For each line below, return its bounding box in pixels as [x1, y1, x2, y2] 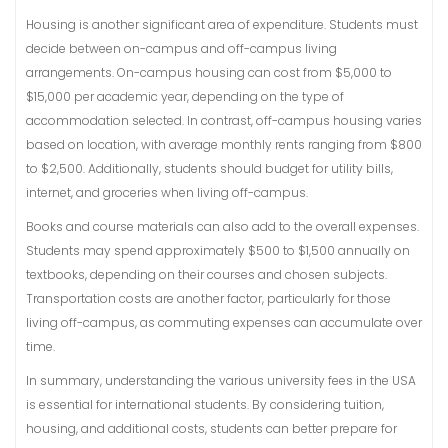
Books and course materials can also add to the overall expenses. [26, 218, 419, 235]
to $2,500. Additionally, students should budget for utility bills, [26, 160, 393, 177]
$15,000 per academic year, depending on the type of [26, 88, 344, 105]
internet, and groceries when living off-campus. [26, 184, 308, 201]
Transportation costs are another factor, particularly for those [26, 290, 391, 307]
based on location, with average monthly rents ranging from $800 [26, 136, 422, 153]
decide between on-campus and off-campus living [26, 40, 337, 57]
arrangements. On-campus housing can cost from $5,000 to [26, 64, 392, 81]
